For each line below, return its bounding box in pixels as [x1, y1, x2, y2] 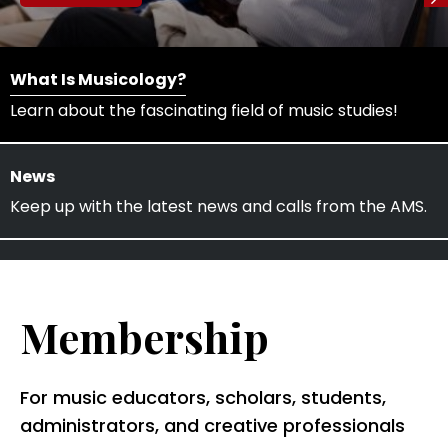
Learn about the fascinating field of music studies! [10, 99, 398, 122]
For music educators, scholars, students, [20, 385, 386, 410]
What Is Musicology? [10, 68, 186, 91]
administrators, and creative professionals [20, 413, 405, 438]
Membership [20, 309, 269, 365]
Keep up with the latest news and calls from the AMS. [10, 195, 427, 218]
